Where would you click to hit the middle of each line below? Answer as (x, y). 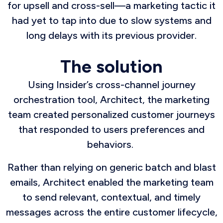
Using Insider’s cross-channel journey (111, 85)
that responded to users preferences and (111, 129)
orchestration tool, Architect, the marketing (111, 100)
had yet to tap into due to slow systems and (111, 20)
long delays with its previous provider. (111, 35)
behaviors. (111, 144)
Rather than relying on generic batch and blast (111, 167)
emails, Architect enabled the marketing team (111, 182)
